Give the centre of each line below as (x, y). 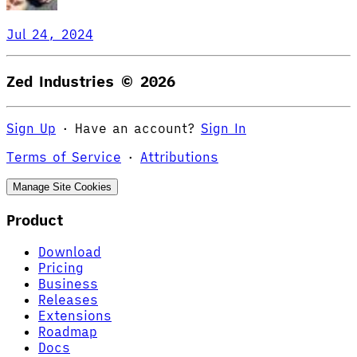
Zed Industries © (73, 82)
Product (35, 220)
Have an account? (135, 128)
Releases (68, 300)
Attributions (179, 157)
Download (70, 252)
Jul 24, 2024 (50, 35)
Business (68, 284)
